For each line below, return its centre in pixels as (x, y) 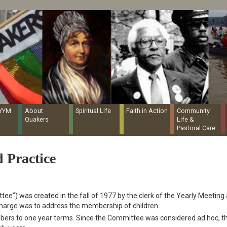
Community (193, 111)
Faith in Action (147, 111)
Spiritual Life (93, 111)
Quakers (37, 120)
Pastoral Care (196, 128)
